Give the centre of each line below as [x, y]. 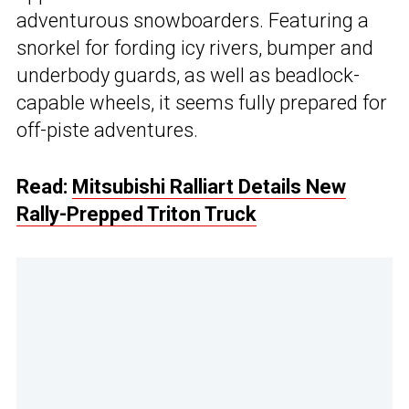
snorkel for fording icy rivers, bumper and [195, 48]
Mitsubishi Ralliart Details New [209, 187]
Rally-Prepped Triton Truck [136, 215]
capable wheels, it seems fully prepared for [202, 103]
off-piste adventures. [107, 131]
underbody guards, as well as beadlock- [188, 76]
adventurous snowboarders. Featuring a [193, 21]
